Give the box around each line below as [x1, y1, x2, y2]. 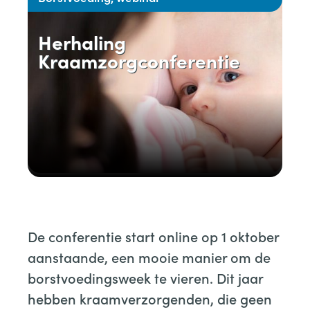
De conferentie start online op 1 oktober [28, 226, 279, 246]
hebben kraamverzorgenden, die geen [28, 289, 272, 308]
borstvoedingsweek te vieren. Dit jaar [28, 268, 263, 287]
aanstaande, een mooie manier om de [28, 247, 271, 266]
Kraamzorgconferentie [38, 47, 240, 73]
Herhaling [38, 28, 126, 55]
